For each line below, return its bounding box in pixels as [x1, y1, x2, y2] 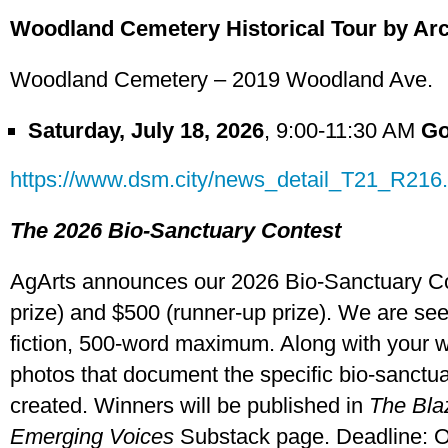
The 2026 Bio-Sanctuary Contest [10, 218, 341, 243]
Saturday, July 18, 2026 [28, 118, 264, 143]
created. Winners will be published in [10, 393, 369, 418]
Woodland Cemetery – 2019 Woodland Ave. [10, 67, 433, 92]
